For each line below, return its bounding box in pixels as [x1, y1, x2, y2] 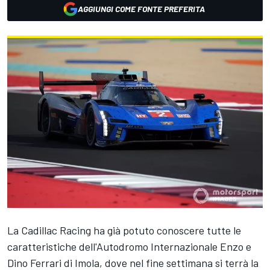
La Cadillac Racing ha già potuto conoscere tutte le [7, 224, 241, 237]
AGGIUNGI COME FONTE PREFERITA [77, 4, 205, 14]
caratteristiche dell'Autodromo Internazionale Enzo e [7, 240, 251, 254]
